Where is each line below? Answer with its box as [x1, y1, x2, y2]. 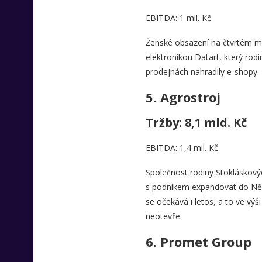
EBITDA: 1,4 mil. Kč [145, 142, 218, 153]
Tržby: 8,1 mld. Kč [145, 115, 247, 130]
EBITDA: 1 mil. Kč [145, 12, 211, 23]
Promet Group [160, 233, 255, 250]
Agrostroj [160, 88, 224, 106]
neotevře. [145, 211, 182, 222]
